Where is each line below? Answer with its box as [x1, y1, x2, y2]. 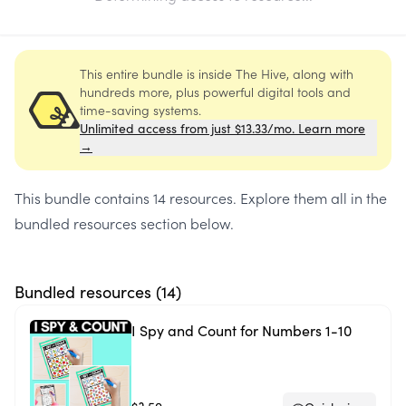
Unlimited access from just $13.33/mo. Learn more [80, 120, 365, 137]
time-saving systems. [80, 101, 201, 119]
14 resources [153, 188, 233, 208]
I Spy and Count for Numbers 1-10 [131, 321, 352, 340]
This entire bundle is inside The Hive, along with [80, 64, 353, 82]
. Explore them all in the [233, 188, 387, 208]
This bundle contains [14, 188, 153, 208]
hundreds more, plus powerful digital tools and [80, 82, 351, 101]
